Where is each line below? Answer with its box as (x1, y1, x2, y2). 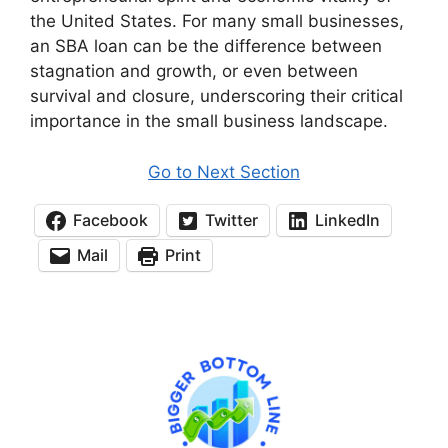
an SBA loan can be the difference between (30, 36, 382, 57)
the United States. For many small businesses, (30, 11, 404, 32)
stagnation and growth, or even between (30, 61, 358, 82)
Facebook (73, 210, 148, 231)
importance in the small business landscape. (30, 111, 388, 132)
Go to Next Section (148, 161, 300, 182)
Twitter (205, 210, 258, 231)
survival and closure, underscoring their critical (30, 86, 403, 107)
